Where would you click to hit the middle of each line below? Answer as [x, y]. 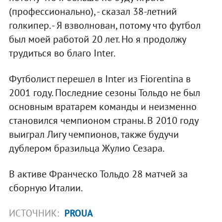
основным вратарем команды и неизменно [103, 106]
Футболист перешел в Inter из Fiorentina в [100, 79]
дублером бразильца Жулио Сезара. [86, 148]
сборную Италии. [46, 188]
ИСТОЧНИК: [35, 213]
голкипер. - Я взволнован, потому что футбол [105, 25]
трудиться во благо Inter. [62, 53]
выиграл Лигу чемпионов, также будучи [94, 134]
